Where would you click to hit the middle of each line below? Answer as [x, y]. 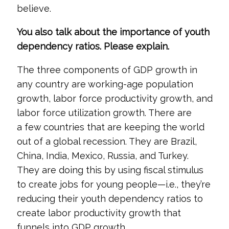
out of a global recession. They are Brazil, [107, 141]
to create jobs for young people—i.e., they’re [113, 184]
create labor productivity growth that [99, 213]
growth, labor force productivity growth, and [114, 98]
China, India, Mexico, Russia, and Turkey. [102, 156]
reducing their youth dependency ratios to [110, 199]
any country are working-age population [105, 84]
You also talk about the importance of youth [113, 32]
